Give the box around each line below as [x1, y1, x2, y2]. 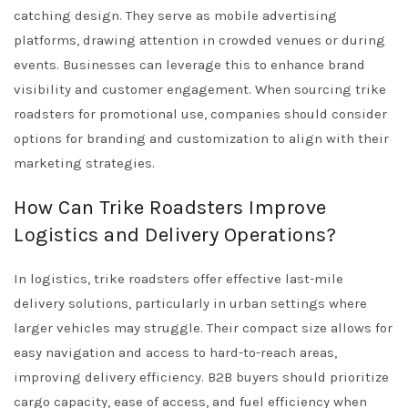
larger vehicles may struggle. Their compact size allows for [14, 320, 393, 337]
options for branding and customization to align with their [14, 130, 389, 148]
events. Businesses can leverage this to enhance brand [14, 56, 365, 74]
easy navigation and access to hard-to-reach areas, [14, 344, 337, 362]
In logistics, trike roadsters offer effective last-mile [14, 270, 343, 288]
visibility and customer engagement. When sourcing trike [14, 81, 386, 98]
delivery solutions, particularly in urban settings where [14, 295, 367, 312]
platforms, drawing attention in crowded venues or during [14, 32, 385, 49]
